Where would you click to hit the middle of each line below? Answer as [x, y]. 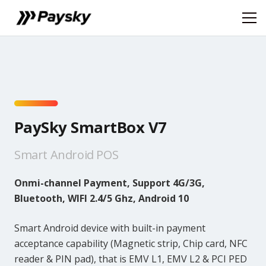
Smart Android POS [66, 155]
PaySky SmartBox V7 [91, 127]
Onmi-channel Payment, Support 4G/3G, [110, 183]
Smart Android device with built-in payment [110, 228]
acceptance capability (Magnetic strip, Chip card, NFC [131, 243]
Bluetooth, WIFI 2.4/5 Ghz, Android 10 [102, 198]
